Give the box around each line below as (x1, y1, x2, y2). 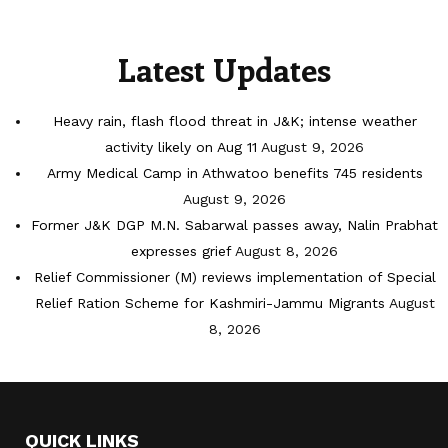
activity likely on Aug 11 (105, 139, 257, 156)
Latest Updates (117, 48, 331, 91)
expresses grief (131, 243, 231, 260)
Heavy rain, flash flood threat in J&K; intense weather (52, 113, 417, 130)
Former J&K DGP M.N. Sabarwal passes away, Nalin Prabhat (31, 217, 438, 234)
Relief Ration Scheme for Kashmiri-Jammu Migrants (34, 295, 385, 312)
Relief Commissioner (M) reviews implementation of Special (33, 269, 436, 286)
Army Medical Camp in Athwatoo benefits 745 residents (46, 165, 423, 182)
